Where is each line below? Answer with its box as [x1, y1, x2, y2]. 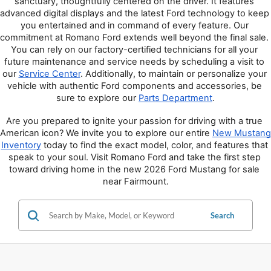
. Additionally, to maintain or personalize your [80, 68, 267, 80]
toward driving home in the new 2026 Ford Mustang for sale [9, 164, 260, 175]
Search [211, 211, 234, 221]
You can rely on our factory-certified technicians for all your [11, 44, 258, 56]
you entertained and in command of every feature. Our [20, 20, 249, 31]
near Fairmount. [102, 176, 169, 188]
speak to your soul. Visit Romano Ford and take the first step [8, 152, 261, 163]
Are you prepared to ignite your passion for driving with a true [6, 116, 263, 127]
